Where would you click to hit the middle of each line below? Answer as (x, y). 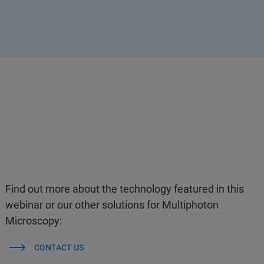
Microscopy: (34, 221)
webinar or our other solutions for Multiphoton (112, 205)
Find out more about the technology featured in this (125, 189)
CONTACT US (59, 247)
